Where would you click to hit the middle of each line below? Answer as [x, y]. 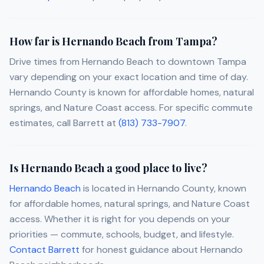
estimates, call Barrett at [64, 123]
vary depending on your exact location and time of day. [129, 77]
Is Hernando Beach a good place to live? [108, 168]
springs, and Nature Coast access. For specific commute [131, 108]
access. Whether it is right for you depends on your [120, 219]
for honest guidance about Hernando [161, 250]
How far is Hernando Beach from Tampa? [113, 42]
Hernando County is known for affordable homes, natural [132, 93]
